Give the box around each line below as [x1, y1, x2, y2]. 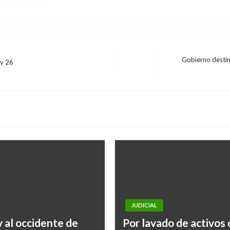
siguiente [167, 75, 194, 84]
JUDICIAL [131, 202, 157, 209]
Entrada [167, 65, 191, 73]
